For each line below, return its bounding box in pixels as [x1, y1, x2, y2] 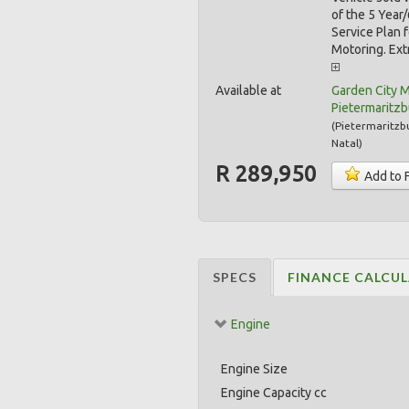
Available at [215, 83, 281, 98]
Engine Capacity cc [221, 385, 327, 400]
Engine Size [221, 362, 288, 376]
